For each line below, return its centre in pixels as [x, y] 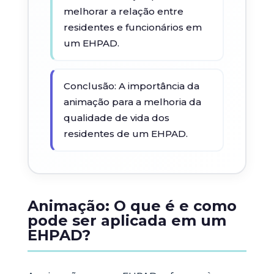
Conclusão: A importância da [131, 86]
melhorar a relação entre [123, 11]
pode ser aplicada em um [127, 220]
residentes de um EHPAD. [125, 134]
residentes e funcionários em [132, 27]
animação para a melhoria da [132, 102]
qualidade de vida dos [116, 118]
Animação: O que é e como [132, 206]
